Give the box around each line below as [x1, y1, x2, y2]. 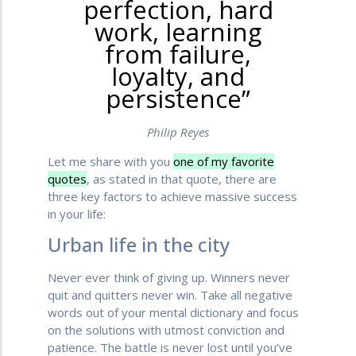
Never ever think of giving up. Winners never [48, 269, 290, 286]
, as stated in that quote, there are [87, 170, 277, 187]
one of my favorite [173, 153, 274, 169]
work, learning [95, 14, 261, 48]
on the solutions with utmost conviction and [48, 322, 284, 339]
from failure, [105, 37, 251, 71]
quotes [48, 170, 87, 187]
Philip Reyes [147, 123, 209, 140]
